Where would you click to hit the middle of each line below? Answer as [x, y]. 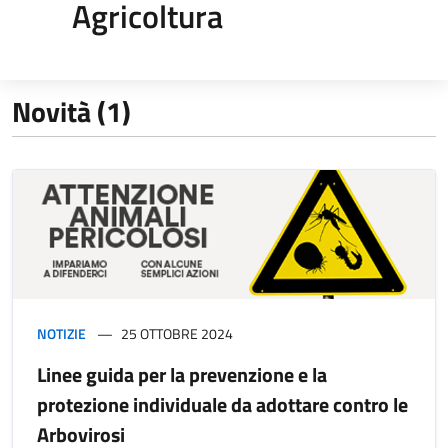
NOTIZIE [61, 333]
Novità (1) [71, 111]
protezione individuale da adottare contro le [222, 404]
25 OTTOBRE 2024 [177, 333]
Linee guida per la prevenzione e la [182, 374]
